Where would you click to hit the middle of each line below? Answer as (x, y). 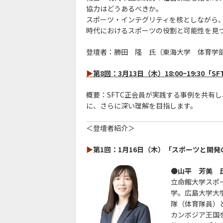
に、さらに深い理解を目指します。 (142, 105)
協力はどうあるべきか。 (124, 8)
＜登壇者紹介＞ (111, 128)
